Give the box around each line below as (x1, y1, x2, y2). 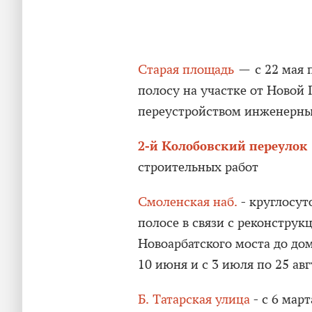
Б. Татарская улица (138, 291, 250, 307)
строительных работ (138, 159, 258, 175)
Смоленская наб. (138, 194, 237, 210)
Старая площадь (138, 61, 234, 77)
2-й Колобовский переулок (138, 137, 308, 154)
